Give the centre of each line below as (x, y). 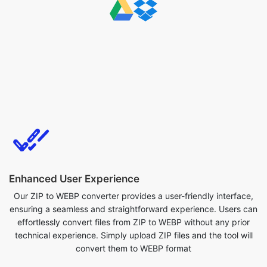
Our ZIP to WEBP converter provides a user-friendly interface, (133, 152)
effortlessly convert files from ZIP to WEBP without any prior (133, 178)
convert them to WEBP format (133, 204)
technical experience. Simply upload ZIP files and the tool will (133, 191)
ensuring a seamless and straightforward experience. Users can (133, 165)
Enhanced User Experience (74, 135)
